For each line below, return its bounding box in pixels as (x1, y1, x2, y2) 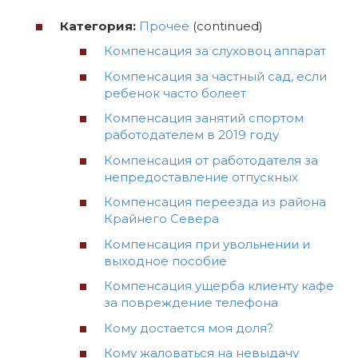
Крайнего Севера (104, 211, 219, 227)
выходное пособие (104, 253, 227, 268)
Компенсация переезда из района (104, 194, 326, 210)
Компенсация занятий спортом (104, 110, 304, 126)
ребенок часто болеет (104, 85, 246, 101)
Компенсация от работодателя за (104, 152, 318, 168)
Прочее (139, 18, 189, 34)
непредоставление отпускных (104, 169, 298, 185)
